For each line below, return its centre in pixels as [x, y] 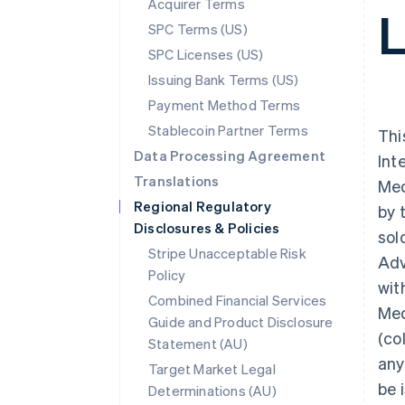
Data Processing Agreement [230, 155]
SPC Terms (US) [198, 29]
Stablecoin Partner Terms [228, 130]
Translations [177, 181]
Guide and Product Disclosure [241, 322]
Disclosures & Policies [207, 228]
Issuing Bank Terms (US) [224, 80]
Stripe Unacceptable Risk [227, 253]
